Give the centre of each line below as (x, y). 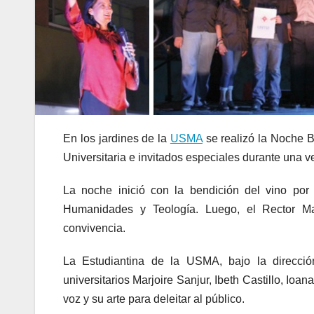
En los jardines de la (117, 138)
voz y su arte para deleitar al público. (154, 299)
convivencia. (94, 228)
